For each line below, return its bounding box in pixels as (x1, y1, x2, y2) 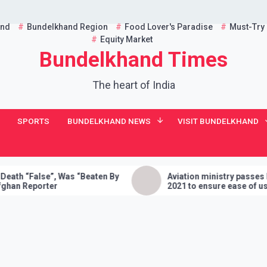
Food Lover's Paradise (124, 22, 213, 32)
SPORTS (17, 116, 49, 126)
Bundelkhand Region (26, 22, 108, 32)
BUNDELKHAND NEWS (67, 116, 151, 126)
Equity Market (100, 35, 153, 44)
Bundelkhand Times (39, 48, 228, 72)
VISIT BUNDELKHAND (178, 116, 259, 126)
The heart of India (92, 79, 175, 91)
